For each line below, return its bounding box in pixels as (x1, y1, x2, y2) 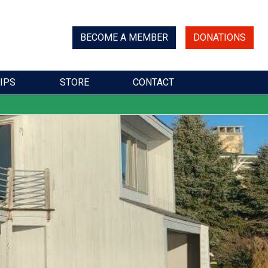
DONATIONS (193, 31, 246, 45)
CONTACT (133, 75, 175, 90)
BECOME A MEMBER (80, 31, 168, 45)
